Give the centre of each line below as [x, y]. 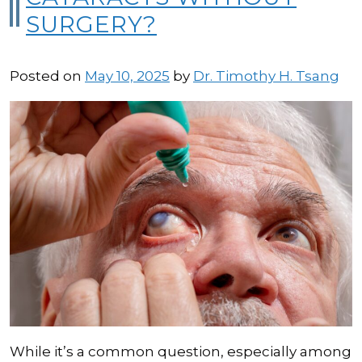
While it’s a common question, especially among [181, 351]
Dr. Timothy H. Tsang [266, 76]
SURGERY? [91, 25]
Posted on [47, 76]
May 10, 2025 [127, 76]
